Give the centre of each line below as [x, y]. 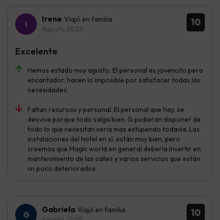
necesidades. [48, 90]
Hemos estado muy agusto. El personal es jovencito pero [115, 70]
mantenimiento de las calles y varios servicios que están [114, 158]
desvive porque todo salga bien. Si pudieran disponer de [114, 119]
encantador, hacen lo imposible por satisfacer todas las [114, 80]
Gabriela [58, 209]
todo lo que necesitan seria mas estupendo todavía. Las [114, 129]
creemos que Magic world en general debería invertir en [114, 149]
